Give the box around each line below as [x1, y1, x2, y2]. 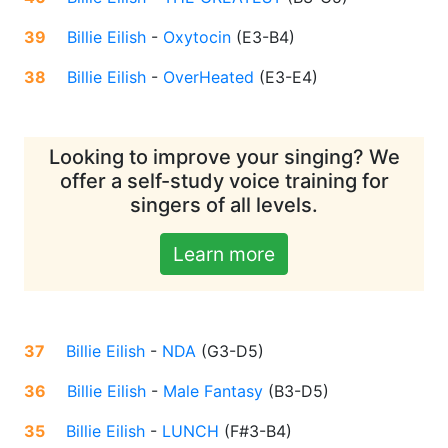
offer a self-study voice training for [59, 169, 389, 194]
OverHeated [163, 67, 254, 88]
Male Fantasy [163, 381, 263, 402]
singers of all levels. [130, 193, 318, 218]
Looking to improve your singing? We [48, 145, 400, 170]
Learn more [173, 242, 275, 267]
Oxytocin [163, 27, 231, 48]
